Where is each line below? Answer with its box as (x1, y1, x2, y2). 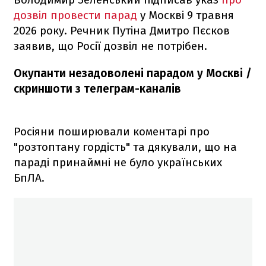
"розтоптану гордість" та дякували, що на (14, 140, 237, 154)
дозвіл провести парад (14, 8, 137, 22)
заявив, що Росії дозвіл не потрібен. (14, 39, 207, 53)
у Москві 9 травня (137, 8, 234, 22)
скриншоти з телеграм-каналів (14, 81, 181, 96)
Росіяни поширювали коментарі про (14, 124, 210, 138)
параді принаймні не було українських (14, 155, 222, 169)
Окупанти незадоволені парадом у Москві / (14, 66, 252, 80)
